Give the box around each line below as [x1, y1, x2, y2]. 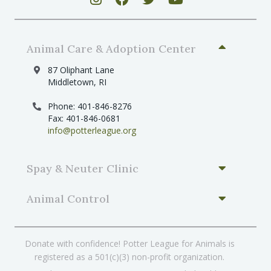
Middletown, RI [48, 76, 106, 88]
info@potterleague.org [48, 124, 136, 136]
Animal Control [27, 191, 109, 206]
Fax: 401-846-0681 [48, 112, 120, 124]
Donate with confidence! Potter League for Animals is [24, 237, 235, 249]
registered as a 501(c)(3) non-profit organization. [34, 250, 224, 263]
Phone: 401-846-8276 [48, 100, 132, 112]
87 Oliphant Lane [48, 64, 114, 76]
